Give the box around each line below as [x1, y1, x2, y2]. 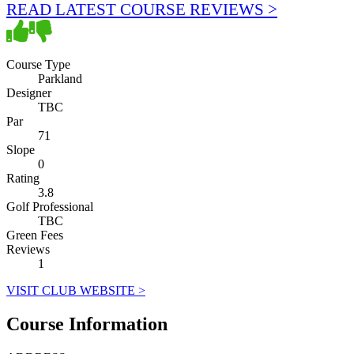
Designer [6, 85, 51, 100]
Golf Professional [6, 199, 93, 213]
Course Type [6, 57, 70, 71]
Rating [6, 171, 40, 185]
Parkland [38, 71, 82, 85]
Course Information [6, 313, 168, 334]
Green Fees [6, 228, 63, 242]
